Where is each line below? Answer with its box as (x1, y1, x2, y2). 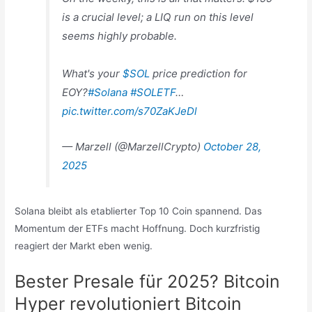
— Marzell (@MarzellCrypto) (62, 139, 204, 153)
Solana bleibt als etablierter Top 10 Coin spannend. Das (15, 205, 263, 217)
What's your (62, 66, 123, 80)
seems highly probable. (62, 29, 178, 42)
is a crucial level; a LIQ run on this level (62, 10, 254, 24)
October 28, (203, 139, 262, 153)
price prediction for (150, 66, 248, 80)
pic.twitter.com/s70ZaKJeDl (62, 104, 198, 118)
